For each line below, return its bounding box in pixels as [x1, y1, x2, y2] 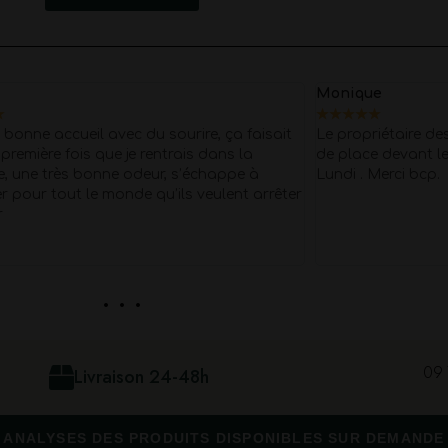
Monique [316, 86, 383, 101]
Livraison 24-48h [73, 364, 209, 390]
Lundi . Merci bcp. [316, 167, 441, 182]
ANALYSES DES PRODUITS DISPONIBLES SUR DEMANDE [3, 430, 445, 446]
